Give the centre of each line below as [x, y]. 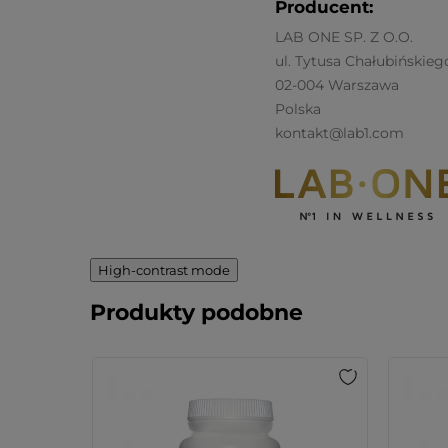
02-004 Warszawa [336, 85]
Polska [297, 109]
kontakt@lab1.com [339, 133]
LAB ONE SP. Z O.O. [343, 37]
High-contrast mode [164, 270]
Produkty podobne [196, 312]
